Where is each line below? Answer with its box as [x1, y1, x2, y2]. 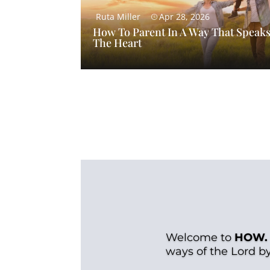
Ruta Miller [96, 11, 141, 23]
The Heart [93, 36, 142, 51]
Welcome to [165, 230, 234, 244]
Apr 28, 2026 [159, 11, 210, 23]
